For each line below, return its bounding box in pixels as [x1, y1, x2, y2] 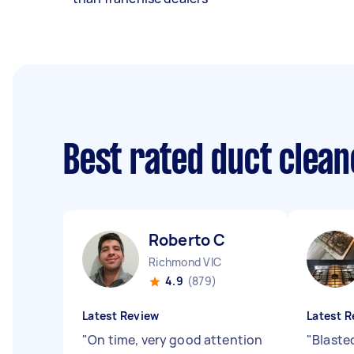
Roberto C [149, 229, 226, 250]
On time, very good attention [88, 331, 263, 348]
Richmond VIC [149, 254, 221, 269]
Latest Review [82, 308, 160, 323]
